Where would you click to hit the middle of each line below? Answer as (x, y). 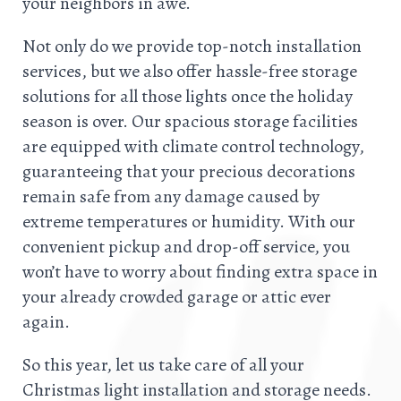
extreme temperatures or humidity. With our (189, 222)
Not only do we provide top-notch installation (192, 47)
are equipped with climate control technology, (193, 147)
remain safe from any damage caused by (171, 197)
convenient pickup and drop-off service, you (186, 247)
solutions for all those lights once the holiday (188, 97)
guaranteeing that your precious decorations (189, 172)
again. (46, 322)
